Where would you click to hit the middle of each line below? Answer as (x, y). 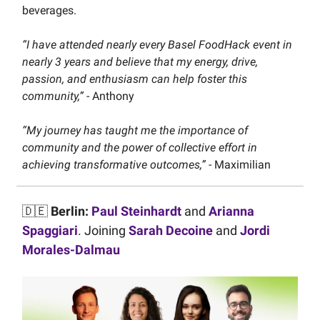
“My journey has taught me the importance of (135, 130)
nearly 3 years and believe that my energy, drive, (140, 61)
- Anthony (110, 96)
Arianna (231, 211)
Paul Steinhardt (136, 211)
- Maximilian (240, 164)
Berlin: (68, 211)
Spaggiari (50, 230)
